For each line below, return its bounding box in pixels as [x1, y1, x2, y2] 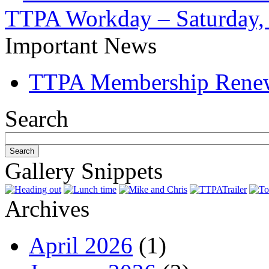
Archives [5, 195, 89, 222]
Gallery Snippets [5, 157, 163, 184]
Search [5, 105, 68, 131]
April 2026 [29, 232, 133, 258]
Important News [5, 32, 157, 58]
